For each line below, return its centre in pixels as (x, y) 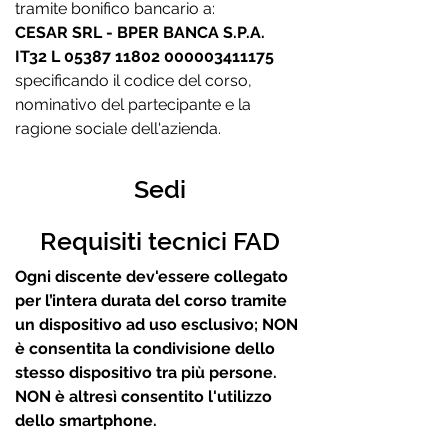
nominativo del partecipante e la (133, 104)
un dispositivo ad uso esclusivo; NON (156, 324)
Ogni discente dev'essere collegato (151, 276)
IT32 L (39, 56)
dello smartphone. (86, 420)
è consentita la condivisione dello (145, 348)
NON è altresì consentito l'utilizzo (143, 396)
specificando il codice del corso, (133, 80)
